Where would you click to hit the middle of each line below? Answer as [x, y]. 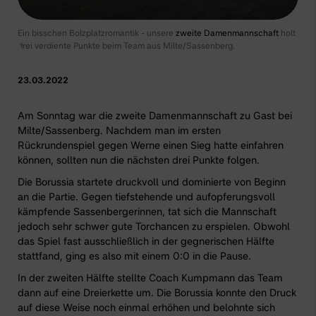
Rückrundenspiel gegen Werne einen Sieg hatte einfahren [151, 145]
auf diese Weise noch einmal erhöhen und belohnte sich [146, 308]
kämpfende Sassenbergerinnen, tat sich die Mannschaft [147, 212]
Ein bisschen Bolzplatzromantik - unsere [97, 33]
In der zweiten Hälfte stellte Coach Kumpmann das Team [150, 278]
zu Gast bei [265, 116]
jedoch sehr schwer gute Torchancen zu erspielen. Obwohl [154, 226]
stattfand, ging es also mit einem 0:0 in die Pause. [134, 256]
